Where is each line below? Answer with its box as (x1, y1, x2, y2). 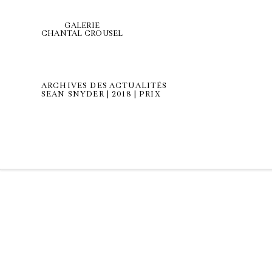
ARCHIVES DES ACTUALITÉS (41, 81, 168, 90)
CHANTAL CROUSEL (41, 29, 123, 38)
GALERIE (64, 21, 100, 30)
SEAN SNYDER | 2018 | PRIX (41, 89, 161, 99)
